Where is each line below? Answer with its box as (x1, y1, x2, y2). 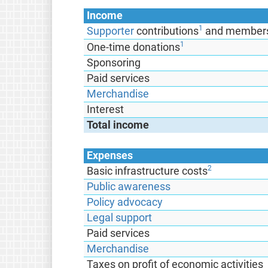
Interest (87, 103, 124, 115)
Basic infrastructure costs (87, 165, 208, 177)
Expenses (87, 149, 133, 162)
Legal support (87, 211, 153, 224)
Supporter (87, 25, 135, 37)
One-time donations (87, 41, 181, 53)
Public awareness (87, 180, 171, 193)
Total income (87, 118, 150, 131)
